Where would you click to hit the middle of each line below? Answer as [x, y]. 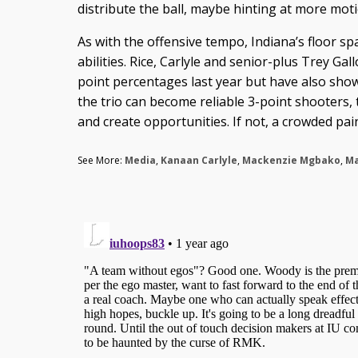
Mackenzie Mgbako [291, 160]
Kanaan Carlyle [199, 160]
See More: [101, 160]
